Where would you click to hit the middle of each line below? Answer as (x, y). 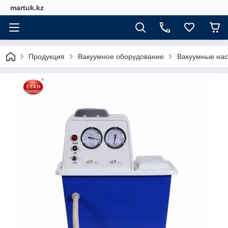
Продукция (47, 56)
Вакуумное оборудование (121, 56)
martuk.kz (27, 8)
